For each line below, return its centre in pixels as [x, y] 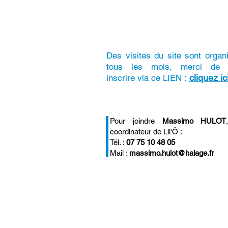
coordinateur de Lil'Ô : [146, 132]
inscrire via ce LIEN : [148, 78]
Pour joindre [136, 121]
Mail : [120, 153]
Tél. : [118, 142]
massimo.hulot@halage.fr [172, 153]
